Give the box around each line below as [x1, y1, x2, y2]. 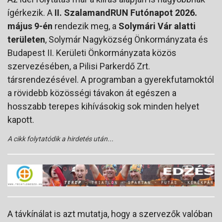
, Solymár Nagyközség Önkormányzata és [45, 34, 208, 45]
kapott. [7, 114, 34, 125]
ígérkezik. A [7, 7, 55, 18]
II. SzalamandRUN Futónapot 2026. [55, 7, 197, 18]
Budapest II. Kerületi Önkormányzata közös [7, 48, 176, 58]
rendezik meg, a [53, 21, 118, 32]
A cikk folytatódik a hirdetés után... [7, 135, 113, 143]
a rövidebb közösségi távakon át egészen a [7, 88, 176, 99]
